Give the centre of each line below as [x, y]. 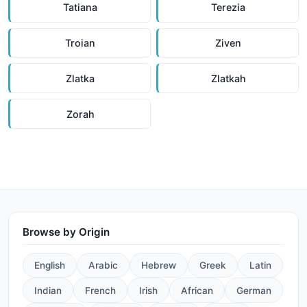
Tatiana [80, 8]
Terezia [228, 8]
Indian [48, 290]
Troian [80, 43]
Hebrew [159, 266]
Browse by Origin [66, 232]
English [50, 266]
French [100, 290]
